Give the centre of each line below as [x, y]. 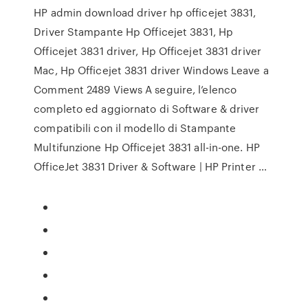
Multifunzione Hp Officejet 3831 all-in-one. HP [147, 147]
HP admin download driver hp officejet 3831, [145, 12]
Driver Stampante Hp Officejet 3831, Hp [134, 32]
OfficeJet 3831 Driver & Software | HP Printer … [150, 166]
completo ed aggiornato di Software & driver [147, 109]
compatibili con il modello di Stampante [135, 128]
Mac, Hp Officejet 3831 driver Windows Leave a [151, 70]
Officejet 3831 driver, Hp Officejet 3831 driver [147, 51]
